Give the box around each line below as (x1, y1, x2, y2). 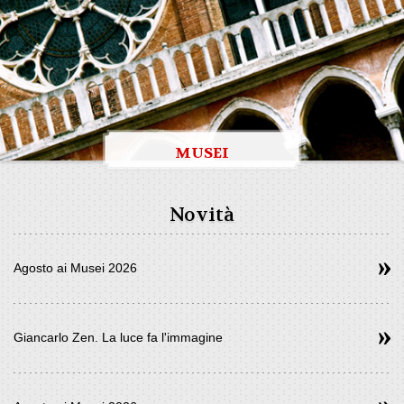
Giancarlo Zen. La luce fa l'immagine (14, 330, 223, 344)
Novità (170, 203, 234, 227)
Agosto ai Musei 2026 (14, 261, 137, 275)
